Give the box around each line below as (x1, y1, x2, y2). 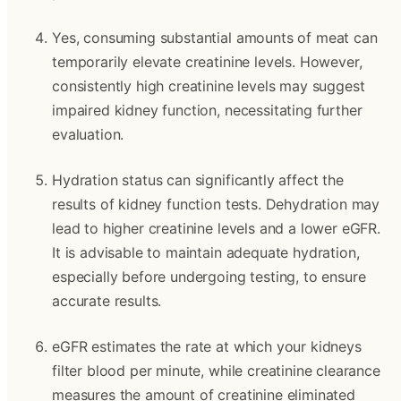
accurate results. (52, 292, 162, 310)
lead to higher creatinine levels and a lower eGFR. (52, 219, 380, 237)
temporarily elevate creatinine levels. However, (52, 53, 363, 71)
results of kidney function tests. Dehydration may (52, 195, 380, 213)
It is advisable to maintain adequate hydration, (52, 243, 360, 261)
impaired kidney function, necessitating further (52, 101, 363, 119)
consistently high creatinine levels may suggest (52, 77, 365, 95)
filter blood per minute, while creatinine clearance (52, 362, 380, 380)
